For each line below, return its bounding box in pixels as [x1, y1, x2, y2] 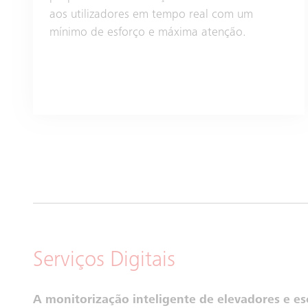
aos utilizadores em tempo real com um [49, 8, 253, 21]
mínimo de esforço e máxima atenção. [49, 26, 246, 39]
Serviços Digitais [33, 250, 175, 272]
